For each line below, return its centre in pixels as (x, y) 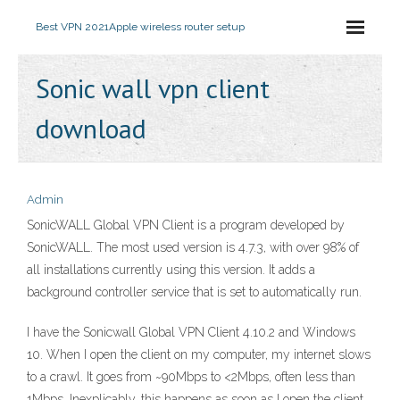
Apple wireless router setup (177, 27)
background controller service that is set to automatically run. (194, 292)
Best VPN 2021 (72, 27)
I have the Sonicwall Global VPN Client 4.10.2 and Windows (191, 332)
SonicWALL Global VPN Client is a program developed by (186, 225)
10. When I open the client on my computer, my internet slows (199, 354)
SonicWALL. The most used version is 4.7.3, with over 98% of (193, 247)
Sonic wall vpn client (153, 88)
